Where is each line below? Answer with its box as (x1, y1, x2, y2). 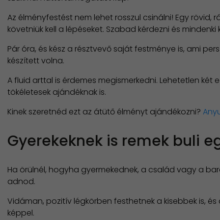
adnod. (7, 176, 37, 188)
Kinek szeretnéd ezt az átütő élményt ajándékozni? (7, 106, 203, 118)
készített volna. (7, 55, 64, 67)
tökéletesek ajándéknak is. (7, 86, 106, 98)
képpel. (7, 207, 34, 219)
